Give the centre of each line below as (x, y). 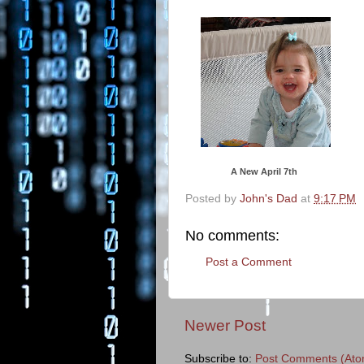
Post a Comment (249, 262)
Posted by (212, 198)
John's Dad (269, 198)
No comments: (232, 235)
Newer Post (225, 326)
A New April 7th (264, 171)
